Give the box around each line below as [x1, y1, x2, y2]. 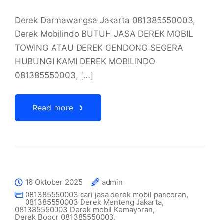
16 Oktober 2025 [25, 177, 82, 187]
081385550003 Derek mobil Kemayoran [15, 205, 153, 214]
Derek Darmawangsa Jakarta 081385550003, [15, 15, 195, 25]
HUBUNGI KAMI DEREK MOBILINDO [15, 56, 155, 66]
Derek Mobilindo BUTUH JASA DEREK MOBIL [15, 29, 193, 39]
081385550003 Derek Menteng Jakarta [25, 197, 162, 207]
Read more [32, 103, 74, 112]
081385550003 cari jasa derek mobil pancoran [25, 190, 186, 199]
